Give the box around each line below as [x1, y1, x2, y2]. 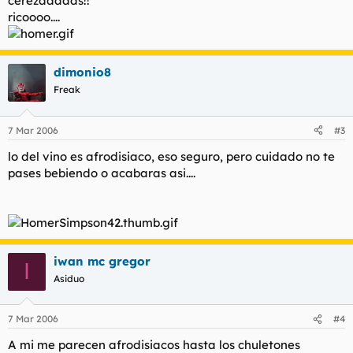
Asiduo [54, 272, 84, 284]
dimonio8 [54, 65, 111, 80]
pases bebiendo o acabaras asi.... [8, 165, 195, 180]
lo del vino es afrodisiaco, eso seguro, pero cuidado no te [8, 148, 335, 164]
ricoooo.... [8, 9, 60, 24]
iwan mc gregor [54, 253, 150, 269]
